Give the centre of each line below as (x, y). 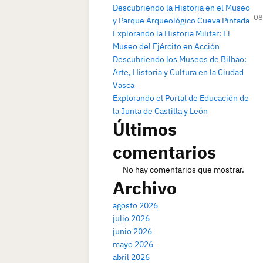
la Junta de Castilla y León (160, 111)
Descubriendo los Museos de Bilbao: (180, 59)
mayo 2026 (133, 244)
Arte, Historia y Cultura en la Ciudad (178, 72)
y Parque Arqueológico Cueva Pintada (181, 21)
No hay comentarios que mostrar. (183, 170)
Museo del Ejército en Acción (166, 46)
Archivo (145, 188)
